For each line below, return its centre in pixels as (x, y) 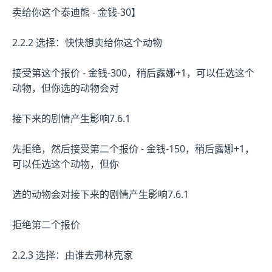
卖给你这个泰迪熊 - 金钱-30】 (76, 12)
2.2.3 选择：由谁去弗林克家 (73, 255)
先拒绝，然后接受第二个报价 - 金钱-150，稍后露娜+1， (133, 148)
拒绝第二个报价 (46, 224)
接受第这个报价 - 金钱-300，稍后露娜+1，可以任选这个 (133, 73)
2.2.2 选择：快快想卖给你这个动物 (87, 42)
